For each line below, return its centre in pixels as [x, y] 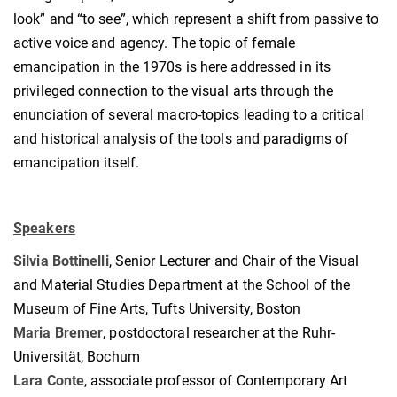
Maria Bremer [58, 333]
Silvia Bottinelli [61, 261]
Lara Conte [49, 381]
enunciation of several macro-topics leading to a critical [189, 115]
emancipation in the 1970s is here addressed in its [172, 67]
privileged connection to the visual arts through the [174, 91]
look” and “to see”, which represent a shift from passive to [196, 19]
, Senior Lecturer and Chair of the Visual [234, 261]
